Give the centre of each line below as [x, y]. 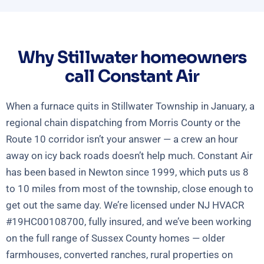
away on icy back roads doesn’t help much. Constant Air [129, 156]
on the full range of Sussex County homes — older [115, 238]
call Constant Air [132, 77]
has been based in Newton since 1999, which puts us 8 [127, 172]
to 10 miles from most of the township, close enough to [130, 189]
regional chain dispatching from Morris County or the [123, 123]
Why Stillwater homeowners [132, 58]
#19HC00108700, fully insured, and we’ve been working [129, 222]
